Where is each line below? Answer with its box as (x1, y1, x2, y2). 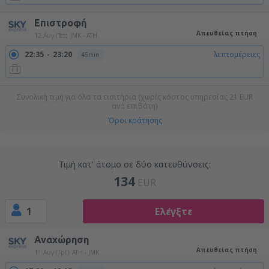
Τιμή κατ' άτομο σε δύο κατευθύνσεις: (58, 159, 211, 170)
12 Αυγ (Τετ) (34, 31, 67, 40)
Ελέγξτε (154, 205, 192, 218)
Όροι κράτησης (107, 115, 162, 125)
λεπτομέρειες (214, 49, 260, 59)
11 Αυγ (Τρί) (34, 248, 69, 256)
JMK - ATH (70, 31, 97, 40)
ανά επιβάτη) (112, 101, 157, 111)
